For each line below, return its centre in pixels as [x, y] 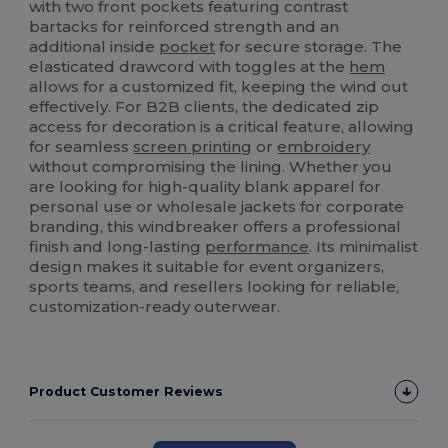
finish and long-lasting [117, 247]
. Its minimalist [364, 247]
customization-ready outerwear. [155, 307]
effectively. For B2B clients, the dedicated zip [204, 107]
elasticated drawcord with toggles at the [189, 67]
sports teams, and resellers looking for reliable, [214, 287]
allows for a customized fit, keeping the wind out [219, 87]
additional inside [94, 47]
